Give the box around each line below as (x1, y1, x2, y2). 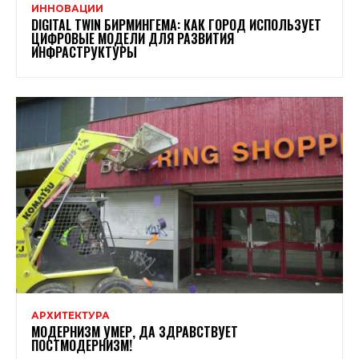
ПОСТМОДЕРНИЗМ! (31, 335, 132, 355)
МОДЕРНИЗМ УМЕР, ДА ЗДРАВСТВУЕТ (31, 321, 238, 341)
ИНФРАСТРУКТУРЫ (31, 42, 137, 62)
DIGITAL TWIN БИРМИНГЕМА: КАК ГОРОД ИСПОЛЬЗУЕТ (31, 14, 321, 34)
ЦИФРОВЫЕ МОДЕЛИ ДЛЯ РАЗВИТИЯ (31, 28, 234, 48)
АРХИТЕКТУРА (31, 309, 110, 321)
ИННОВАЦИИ (31, 2, 103, 14)
